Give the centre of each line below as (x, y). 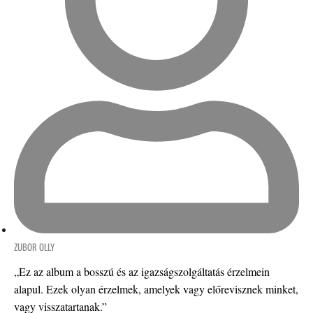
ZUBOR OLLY (34, 246)
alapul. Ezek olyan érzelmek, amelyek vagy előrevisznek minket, (156, 289)
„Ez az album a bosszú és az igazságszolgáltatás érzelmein (142, 271)
